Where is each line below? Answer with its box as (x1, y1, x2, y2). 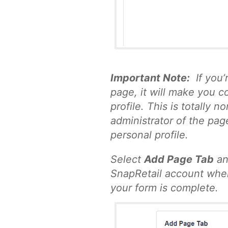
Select (110, 153, 144, 166)
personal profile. (110, 129, 188, 141)
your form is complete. (110, 182, 218, 194)
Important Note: (110, 72, 190, 84)
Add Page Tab (144, 153, 214, 166)
